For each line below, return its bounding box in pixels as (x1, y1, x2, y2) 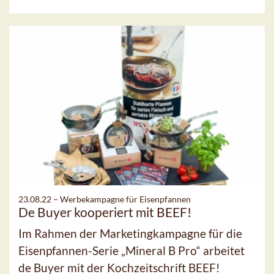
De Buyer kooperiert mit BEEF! (18, 204, 191, 220)
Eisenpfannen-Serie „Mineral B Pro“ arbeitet (18, 243, 245, 257)
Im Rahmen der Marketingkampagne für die (18, 226, 242, 240)
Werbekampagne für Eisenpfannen (60, 193, 191, 204)
